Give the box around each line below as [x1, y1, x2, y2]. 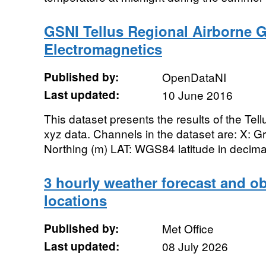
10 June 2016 [161, 87, 233, 103]
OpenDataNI [161, 69, 226, 85]
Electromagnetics [43, 39, 162, 59]
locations [43, 190, 107, 210]
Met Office [161, 220, 214, 236]
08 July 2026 [161, 238, 228, 254]
